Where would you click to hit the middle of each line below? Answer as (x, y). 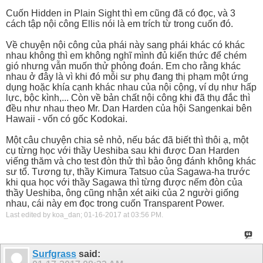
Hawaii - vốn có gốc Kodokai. (67, 119)
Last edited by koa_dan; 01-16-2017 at (68, 215)
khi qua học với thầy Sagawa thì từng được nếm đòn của (124, 182)
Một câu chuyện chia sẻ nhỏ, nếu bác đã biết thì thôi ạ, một (127, 140)
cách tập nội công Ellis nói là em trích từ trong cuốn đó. (119, 23)
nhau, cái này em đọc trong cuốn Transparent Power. (115, 203)
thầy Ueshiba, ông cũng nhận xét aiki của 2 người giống (122, 193)
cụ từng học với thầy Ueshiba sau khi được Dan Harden (123, 150)
